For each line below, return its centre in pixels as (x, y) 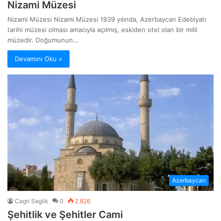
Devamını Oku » (38, 59)
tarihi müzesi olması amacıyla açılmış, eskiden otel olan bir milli (102, 30)
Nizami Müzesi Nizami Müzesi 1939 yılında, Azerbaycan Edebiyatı (107, 19)
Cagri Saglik (32, 201)
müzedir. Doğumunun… (43, 40)
